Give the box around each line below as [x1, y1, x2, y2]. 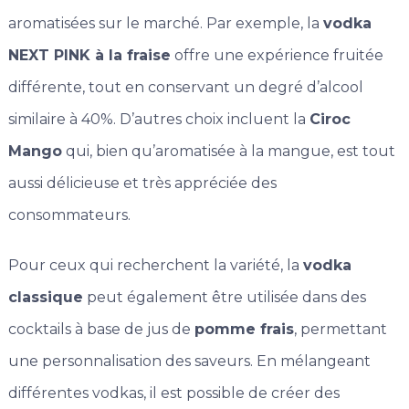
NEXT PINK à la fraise [7, 47, 171, 65]
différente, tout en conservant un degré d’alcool [7, 79, 363, 97]
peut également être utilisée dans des [82, 288, 366, 307]
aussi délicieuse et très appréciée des [7, 174, 277, 193]
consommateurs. [7, 206, 131, 225]
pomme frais [194, 320, 294, 339]
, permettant [293, 320, 387, 339]
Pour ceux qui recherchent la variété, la [7, 257, 303, 275]
